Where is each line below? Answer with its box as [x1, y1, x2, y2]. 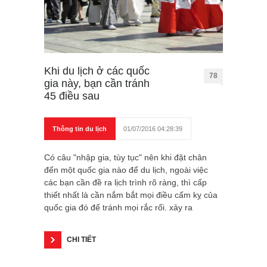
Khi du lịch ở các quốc [44, 64, 150, 77]
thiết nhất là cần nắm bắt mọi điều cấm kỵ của [44, 190, 218, 200]
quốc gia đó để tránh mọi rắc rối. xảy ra [44, 202, 193, 212]
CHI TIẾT [67, 235, 96, 244]
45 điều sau [44, 89, 100, 102]
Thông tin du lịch [52, 125, 107, 132]
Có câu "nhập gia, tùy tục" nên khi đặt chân [44, 152, 207, 162]
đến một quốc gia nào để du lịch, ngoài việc [44, 164, 208, 175]
